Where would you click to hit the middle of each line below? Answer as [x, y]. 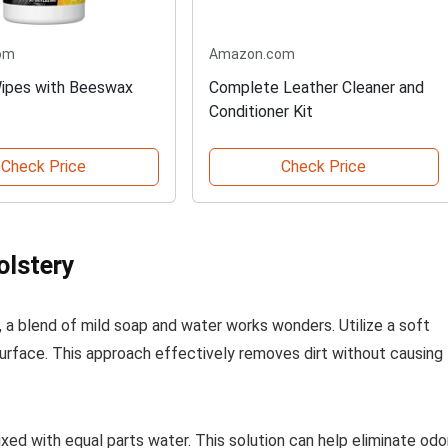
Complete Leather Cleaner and [316, 88]
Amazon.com [251, 54]
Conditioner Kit [260, 112]
